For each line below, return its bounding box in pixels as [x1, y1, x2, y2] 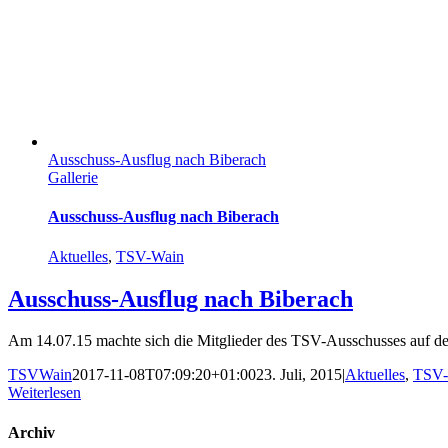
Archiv [8, 423, 55, 441]
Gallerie [48, 169, 98, 187]
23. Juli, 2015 [256, 366, 342, 384]
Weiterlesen [8, 384, 81, 402]
